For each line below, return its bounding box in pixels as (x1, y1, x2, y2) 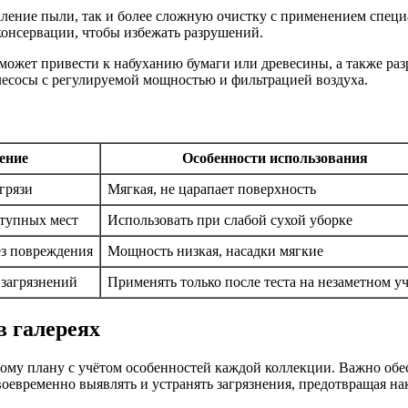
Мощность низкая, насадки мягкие (107, 243, 323, 260)
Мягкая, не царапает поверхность (107, 181, 316, 198)
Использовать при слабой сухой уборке (107, 212, 352, 229)
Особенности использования (181, 150, 368, 167)
